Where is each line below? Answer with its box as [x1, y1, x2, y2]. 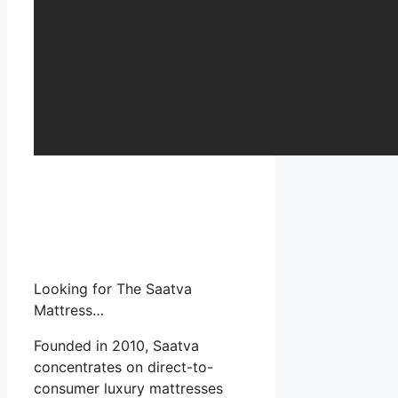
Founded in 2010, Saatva [34, 336, 199, 354]
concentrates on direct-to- [34, 357, 213, 376]
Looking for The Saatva [34, 279, 192, 298]
